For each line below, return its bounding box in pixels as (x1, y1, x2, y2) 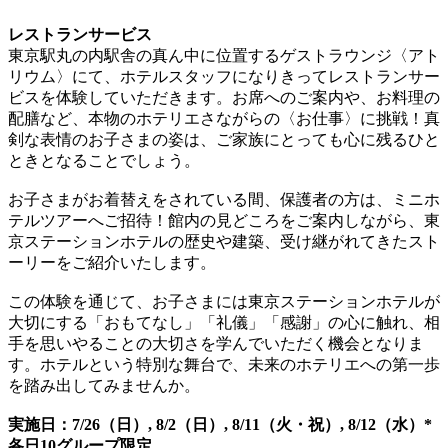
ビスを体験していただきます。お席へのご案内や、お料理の (8, 88, 440, 106)
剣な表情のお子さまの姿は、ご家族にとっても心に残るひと (8, 130, 440, 148)
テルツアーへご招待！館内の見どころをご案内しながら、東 (8, 211, 440, 229)
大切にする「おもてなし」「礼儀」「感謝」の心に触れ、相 (8, 313, 440, 331)
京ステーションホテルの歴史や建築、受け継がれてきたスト (8, 232, 440, 250)
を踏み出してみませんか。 (8, 376, 200, 394)
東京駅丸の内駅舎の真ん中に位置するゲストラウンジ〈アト (8, 46, 440, 64)
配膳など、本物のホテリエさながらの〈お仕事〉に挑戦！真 (8, 109, 440, 127)
